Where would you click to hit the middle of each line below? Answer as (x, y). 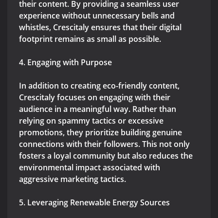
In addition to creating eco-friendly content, (99, 86)
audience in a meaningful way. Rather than (98, 109)
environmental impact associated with (90, 168)
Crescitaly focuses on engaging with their (95, 98)
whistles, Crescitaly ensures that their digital (100, 27)
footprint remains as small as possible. (90, 39)
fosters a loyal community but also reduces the (106, 156)
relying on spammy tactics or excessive (91, 121)
